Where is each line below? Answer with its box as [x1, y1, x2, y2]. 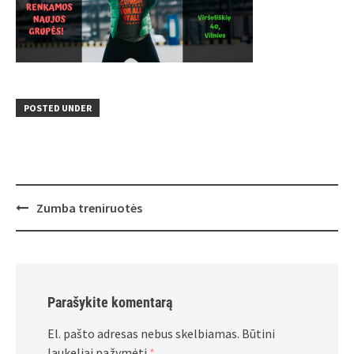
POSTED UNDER [24, 102, 92, 114]
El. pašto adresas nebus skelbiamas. [47, 326, 239, 341]
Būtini [242, 326, 275, 341]
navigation [15, 214, 81, 233]
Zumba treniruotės [36, 200, 142, 216]
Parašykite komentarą [47, 294, 172, 311]
